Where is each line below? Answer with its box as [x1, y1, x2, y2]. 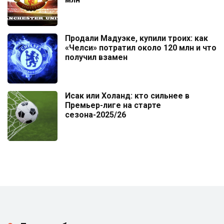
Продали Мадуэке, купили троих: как [65, 33, 208, 43]
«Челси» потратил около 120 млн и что [65, 42, 216, 52]
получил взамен [65, 52, 127, 62]
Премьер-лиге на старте [65, 100, 161, 110]
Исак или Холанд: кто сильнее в [65, 90, 189, 100]
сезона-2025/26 [65, 109, 126, 119]
